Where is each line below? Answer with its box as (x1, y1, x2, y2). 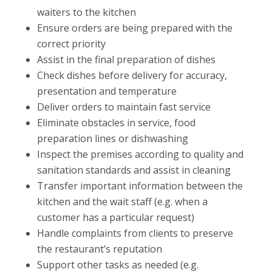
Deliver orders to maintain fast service (36, 100, 211, 114)
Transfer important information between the (36, 179, 243, 192)
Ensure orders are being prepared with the (36, 21, 233, 35)
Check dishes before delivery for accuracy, (36, 69, 227, 82)
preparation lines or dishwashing (36, 132, 188, 145)
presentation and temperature (36, 84, 177, 98)
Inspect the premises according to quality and (36, 148, 243, 161)
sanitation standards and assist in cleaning (36, 163, 231, 177)
